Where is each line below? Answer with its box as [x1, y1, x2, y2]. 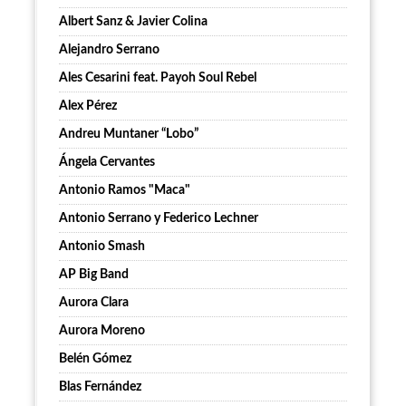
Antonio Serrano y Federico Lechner [59, 212, 258, 226]
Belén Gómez [59, 353, 131, 366]
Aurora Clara [59, 296, 129, 310]
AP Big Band [59, 268, 129, 282]
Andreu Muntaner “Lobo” [59, 128, 198, 141]
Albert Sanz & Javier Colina [59, 15, 208, 29]
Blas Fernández [59, 381, 141, 394]
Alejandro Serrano [59, 43, 159, 57]
